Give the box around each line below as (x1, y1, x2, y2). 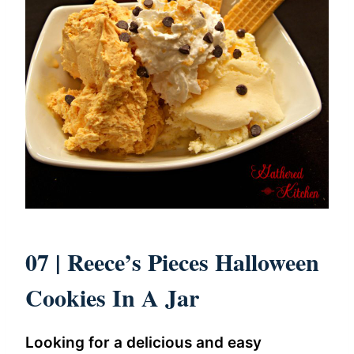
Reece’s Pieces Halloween (67, 243, 319, 279)
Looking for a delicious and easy (25, 333, 262, 352)
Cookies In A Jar (25, 279, 207, 314)
